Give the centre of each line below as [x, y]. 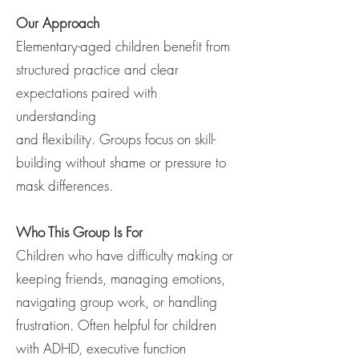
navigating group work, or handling [117, 302]
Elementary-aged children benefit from [123, 46]
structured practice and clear [97, 69]
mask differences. [65, 186]
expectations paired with [87, 93]
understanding [56, 116]
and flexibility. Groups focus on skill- [116, 139]
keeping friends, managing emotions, [121, 278]
